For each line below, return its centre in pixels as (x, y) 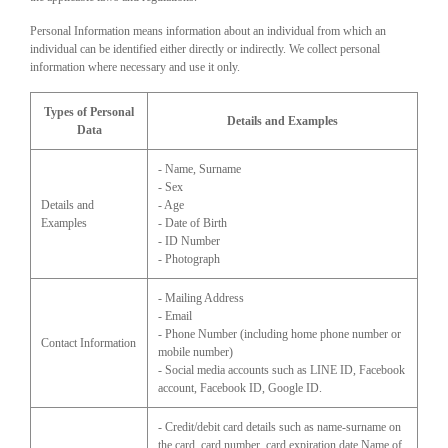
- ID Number (189, 241)
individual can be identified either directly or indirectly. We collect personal (205, 49)
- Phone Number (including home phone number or (279, 334)
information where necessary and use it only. (135, 67)
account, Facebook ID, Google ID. (240, 388)
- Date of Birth (192, 223)
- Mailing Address (201, 298)
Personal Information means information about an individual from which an (208, 31)
